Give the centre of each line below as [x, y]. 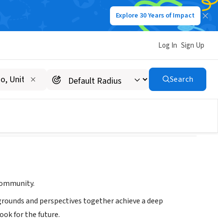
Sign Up [193, 45]
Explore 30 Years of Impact [155, 16]
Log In [168, 45]
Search [182, 79]
